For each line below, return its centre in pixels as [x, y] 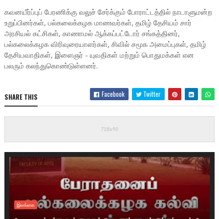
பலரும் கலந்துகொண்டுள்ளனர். [51, 66]
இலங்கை [25, 205]
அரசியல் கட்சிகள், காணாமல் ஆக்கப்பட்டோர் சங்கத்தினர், [92, 33]
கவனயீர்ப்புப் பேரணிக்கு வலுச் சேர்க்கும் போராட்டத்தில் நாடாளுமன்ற [108, 12]
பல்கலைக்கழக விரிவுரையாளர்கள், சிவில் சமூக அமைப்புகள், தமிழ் [105, 44]
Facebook [113, 94]
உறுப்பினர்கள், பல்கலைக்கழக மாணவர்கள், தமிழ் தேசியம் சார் [98, 22]
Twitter [152, 94]
